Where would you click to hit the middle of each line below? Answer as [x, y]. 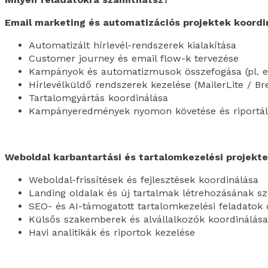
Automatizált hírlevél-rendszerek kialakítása [133, 45]
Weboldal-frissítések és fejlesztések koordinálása [144, 179]
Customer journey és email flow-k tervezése [134, 59]
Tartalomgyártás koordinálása [98, 98]
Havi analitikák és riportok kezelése [112, 232]
